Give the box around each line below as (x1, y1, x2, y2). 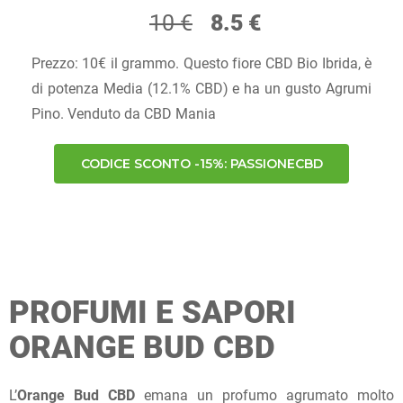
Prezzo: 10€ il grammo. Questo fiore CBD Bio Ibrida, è (31, 55, 372, 73)
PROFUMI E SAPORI (9, 294, 296, 331)
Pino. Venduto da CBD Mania (31, 105, 216, 123)
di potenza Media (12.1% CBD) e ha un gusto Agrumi (31, 80, 372, 98)
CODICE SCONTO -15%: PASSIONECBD (80, 156, 323, 173)
